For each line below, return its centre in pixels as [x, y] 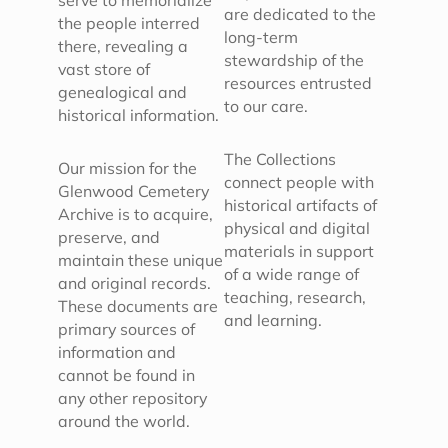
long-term [261, 37]
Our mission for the [128, 168]
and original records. [135, 283]
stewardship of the [294, 60]
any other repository [133, 398]
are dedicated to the [300, 14]
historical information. [139, 115]
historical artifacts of [300, 205]
